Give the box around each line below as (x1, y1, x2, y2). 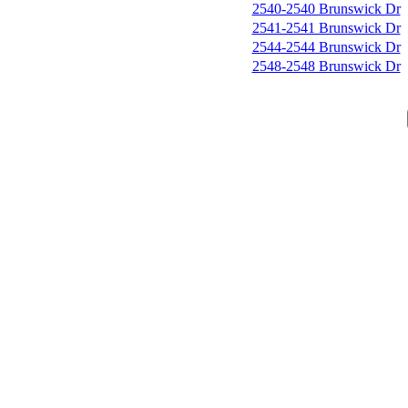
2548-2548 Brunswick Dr (251, 58, 401, 74)
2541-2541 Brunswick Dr (251, 20, 401, 36)
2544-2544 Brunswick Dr (251, 39, 401, 55)
